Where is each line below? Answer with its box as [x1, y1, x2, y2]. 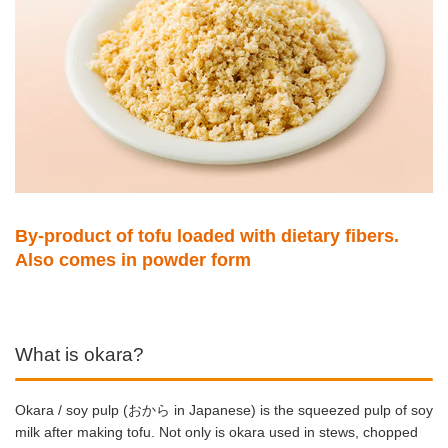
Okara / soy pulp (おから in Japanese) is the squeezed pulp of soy [15, 401, 433, 418]
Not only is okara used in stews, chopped [159, 423, 418, 440]
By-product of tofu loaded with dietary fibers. [15, 226, 399, 247]
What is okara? [15, 343, 144, 365]
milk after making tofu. [15, 423, 159, 440]
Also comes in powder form [15, 250, 251, 271]
